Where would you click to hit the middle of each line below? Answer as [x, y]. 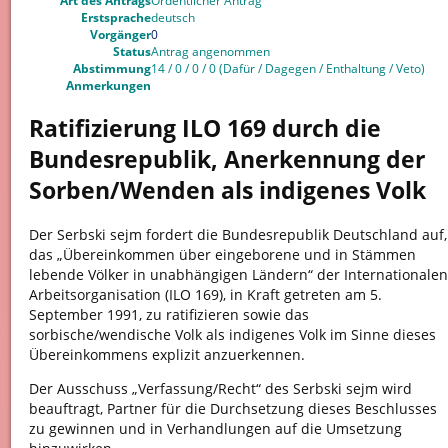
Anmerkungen [108, 85]
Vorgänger [120, 34]
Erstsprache [115, 17]
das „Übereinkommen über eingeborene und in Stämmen [222, 254]
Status [131, 51]
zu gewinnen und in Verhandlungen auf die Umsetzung [215, 429]
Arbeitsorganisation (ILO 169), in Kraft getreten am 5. [205, 294]
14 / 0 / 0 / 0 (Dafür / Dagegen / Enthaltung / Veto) [287, 68]
